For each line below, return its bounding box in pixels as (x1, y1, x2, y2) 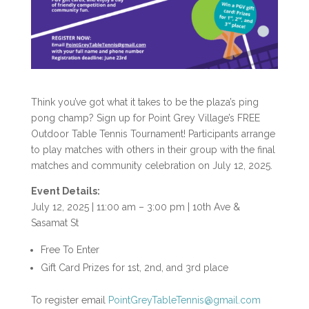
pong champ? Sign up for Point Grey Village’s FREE (30, 112, 260, 123)
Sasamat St (30, 217, 79, 228)
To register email (30, 294, 108, 306)
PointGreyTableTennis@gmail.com (108, 294, 261, 306)
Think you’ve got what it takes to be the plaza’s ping (30, 96, 259, 108)
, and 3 (161, 261, 191, 273)
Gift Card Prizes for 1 (40, 261, 132, 273)
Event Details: (30, 185, 100, 197)
